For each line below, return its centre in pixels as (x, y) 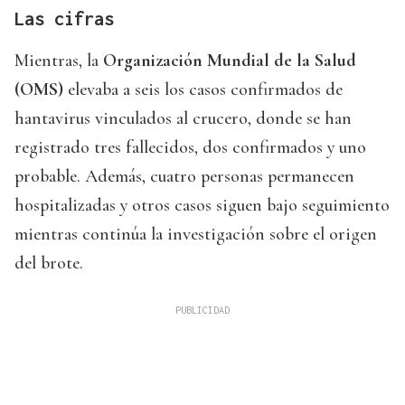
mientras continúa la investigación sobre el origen (196, 235)
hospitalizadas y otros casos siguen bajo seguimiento (202, 206)
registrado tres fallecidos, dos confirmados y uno (190, 148)
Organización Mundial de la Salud (230, 61)
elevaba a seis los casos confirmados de (203, 90)
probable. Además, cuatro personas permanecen (184, 177)
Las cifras (64, 19)
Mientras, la (59, 61)
